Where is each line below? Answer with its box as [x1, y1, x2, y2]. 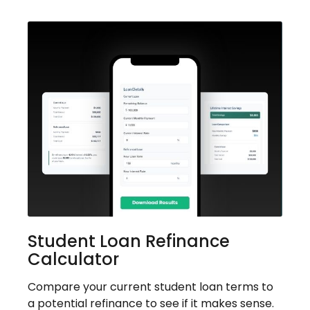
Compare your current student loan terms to [28, 279, 273, 295]
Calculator [28, 248, 119, 271]
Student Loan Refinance [28, 230, 230, 253]
